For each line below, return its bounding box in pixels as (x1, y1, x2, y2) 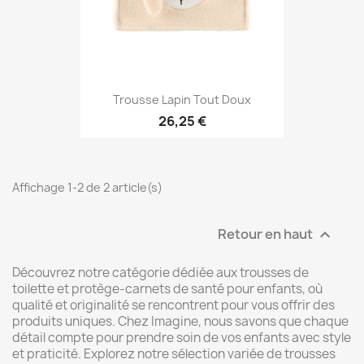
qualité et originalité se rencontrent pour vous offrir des (12, 296, 335, 314)
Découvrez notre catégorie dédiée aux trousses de (12, 263, 309, 281)
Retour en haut (218, 224, 315, 243)
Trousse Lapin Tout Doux (113, 91, 251, 107)
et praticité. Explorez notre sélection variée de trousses (12, 344, 336, 362)
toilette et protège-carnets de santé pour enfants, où (12, 279, 323, 297)
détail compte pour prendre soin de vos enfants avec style (12, 328, 351, 346)
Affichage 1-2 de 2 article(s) (12, 179, 162, 195)
